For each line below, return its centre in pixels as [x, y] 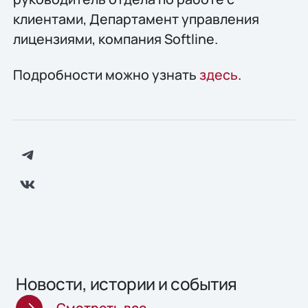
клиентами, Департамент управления [136, 19]
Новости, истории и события [126, 284]
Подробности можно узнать [106, 74]
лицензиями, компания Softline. [115, 39]
